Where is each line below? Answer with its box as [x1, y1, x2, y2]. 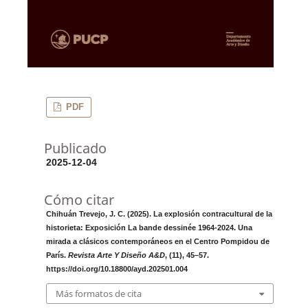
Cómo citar [43, 190, 114, 210]
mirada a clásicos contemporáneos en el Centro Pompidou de [45, 237, 269, 246]
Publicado [43, 139, 107, 158]
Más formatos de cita [55, 287, 142, 300]
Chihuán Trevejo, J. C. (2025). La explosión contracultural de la [45, 210, 272, 219]
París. [45, 251, 68, 260]
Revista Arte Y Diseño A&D [67, 251, 165, 260]
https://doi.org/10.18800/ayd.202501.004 [45, 265, 188, 274]
